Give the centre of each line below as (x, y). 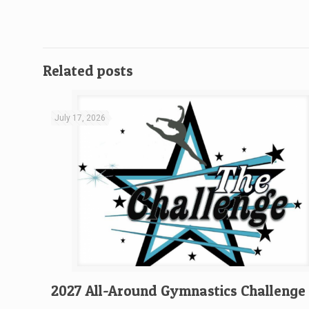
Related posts (88, 71)
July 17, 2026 (80, 118)
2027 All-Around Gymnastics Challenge (179, 290)
